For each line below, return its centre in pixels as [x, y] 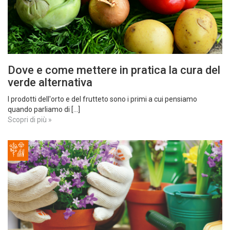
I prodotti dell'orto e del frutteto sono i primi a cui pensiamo [102, 99]
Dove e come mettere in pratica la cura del [114, 70]
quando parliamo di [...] [44, 109]
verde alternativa [50, 82]
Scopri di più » [30, 120]
